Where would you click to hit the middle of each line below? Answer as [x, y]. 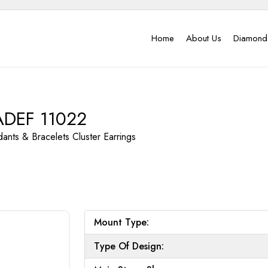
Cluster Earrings [104, 137]
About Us [204, 38]
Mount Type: [121, 222]
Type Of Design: [129, 246]
